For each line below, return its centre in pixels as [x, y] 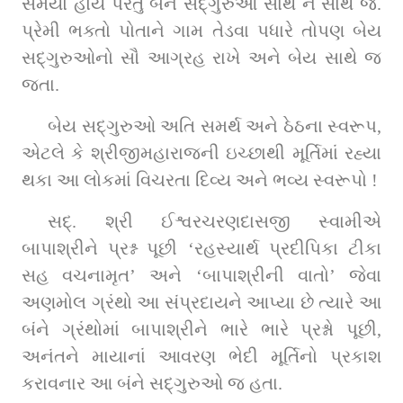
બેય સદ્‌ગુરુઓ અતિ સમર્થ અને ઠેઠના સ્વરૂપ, [77, 126]
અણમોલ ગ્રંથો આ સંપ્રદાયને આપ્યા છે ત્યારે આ [201, 303]
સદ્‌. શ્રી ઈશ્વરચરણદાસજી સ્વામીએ [60, 222]
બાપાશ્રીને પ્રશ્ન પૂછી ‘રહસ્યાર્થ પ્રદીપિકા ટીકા [201, 249]
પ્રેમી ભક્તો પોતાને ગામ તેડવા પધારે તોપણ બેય [201, 31]
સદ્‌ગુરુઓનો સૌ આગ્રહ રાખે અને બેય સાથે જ [34, 58]
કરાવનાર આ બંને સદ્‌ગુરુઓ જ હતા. [228, 384]
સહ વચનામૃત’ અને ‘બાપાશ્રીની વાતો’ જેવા [201, 276]
